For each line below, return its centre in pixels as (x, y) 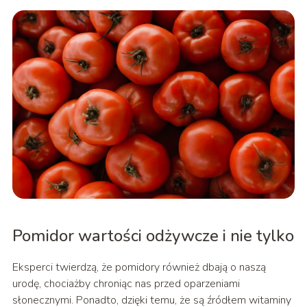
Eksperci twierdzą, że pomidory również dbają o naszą (139, 268)
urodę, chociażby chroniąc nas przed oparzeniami (126, 284)
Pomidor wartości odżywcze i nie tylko (153, 236)
